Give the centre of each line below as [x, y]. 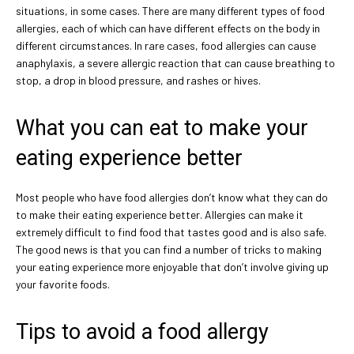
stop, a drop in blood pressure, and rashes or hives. [138, 81]
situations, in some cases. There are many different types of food [170, 11]
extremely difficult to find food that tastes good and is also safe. [171, 232]
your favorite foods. [63, 284]
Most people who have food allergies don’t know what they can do [172, 198]
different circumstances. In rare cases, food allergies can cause [166, 46]
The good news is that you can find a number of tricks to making [169, 250]
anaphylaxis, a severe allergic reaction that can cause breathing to [175, 63]
